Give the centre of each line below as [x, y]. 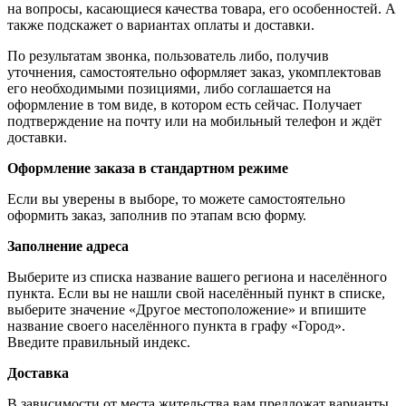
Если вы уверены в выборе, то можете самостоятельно [176, 198]
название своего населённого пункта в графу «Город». [176, 325]
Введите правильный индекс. [99, 342]
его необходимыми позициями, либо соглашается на [169, 88]
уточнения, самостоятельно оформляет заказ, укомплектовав [194, 72]
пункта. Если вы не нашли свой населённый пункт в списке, [196, 293]
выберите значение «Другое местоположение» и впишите [187, 309]
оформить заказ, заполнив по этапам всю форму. [157, 215]
